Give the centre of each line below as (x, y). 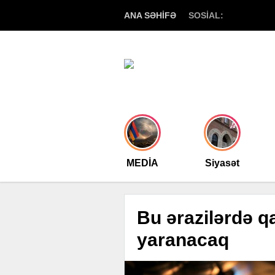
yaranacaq (183, 240)
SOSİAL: (206, 15)
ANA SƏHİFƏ (150, 15)
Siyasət (222, 163)
